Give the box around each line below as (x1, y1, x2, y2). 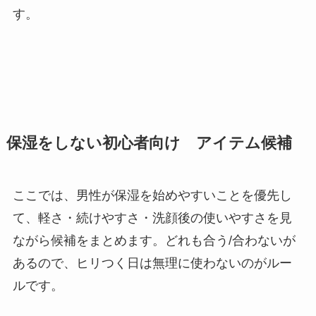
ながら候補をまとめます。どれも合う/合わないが (12, 233, 296, 248)
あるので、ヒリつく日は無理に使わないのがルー (12, 256, 292, 271)
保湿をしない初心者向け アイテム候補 (6, 135, 292, 152)
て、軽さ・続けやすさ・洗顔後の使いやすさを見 (12, 211, 292, 226)
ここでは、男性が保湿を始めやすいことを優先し (12, 188, 292, 203)
